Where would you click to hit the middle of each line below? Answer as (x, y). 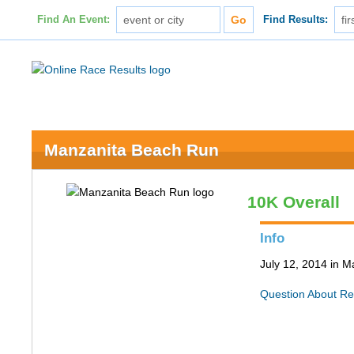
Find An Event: (73, 20)
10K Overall (294, 202)
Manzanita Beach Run (132, 150)
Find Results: (296, 20)
